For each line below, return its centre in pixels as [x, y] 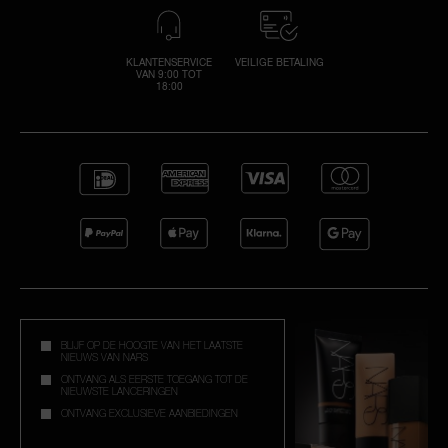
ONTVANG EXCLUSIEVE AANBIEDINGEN [149, 413]
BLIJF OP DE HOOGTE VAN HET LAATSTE [152, 345]
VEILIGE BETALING [279, 61]
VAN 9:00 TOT [169, 73]
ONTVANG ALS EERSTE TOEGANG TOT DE [154, 379]
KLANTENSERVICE [169, 61]
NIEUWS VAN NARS [104, 357]
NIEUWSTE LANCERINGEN [119, 391]
